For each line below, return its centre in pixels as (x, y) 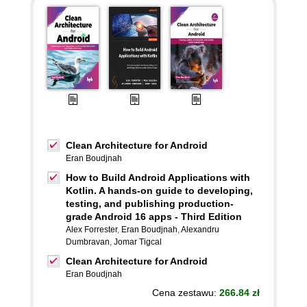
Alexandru (200, 230)
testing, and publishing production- (150, 204)
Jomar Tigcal (138, 242)
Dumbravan (88, 242)
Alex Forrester (91, 230)
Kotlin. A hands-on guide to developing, (159, 191)
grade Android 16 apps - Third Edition (154, 217)
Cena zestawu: (186, 293)
